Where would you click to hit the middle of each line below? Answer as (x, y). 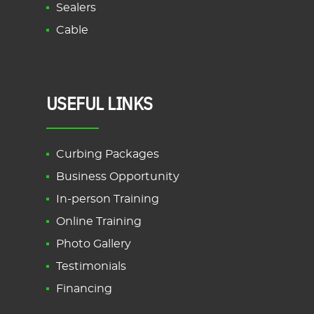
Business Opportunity (118, 176)
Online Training (99, 221)
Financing (84, 288)
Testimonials (91, 266)
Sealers (76, 7)
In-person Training (108, 199)
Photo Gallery (94, 244)
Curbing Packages (108, 154)
